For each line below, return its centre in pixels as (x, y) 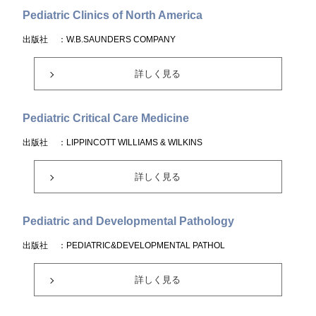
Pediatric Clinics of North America (113, 15)
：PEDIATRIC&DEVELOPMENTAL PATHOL (142, 245)
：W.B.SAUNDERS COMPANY (117, 39)
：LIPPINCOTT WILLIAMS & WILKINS (130, 142)
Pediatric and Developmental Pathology (129, 221)
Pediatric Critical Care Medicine (106, 118)
